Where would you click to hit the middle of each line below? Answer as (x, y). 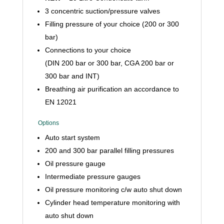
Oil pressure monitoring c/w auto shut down (113, 189)
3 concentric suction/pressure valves (102, 11)
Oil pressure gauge (75, 163)
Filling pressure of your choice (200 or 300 (112, 24)
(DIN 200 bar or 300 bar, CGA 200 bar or (109, 63)
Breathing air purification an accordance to (112, 89)
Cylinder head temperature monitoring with (112, 202)
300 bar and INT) (72, 76)
